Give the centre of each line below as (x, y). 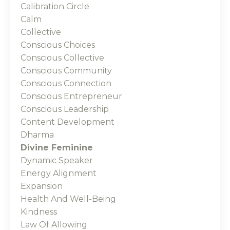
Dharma (37, 135)
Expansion (42, 186)
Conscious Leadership (65, 109)
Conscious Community (66, 71)
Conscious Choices (58, 45)
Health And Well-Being (68, 199)
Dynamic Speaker (57, 161)
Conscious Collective (62, 58)
